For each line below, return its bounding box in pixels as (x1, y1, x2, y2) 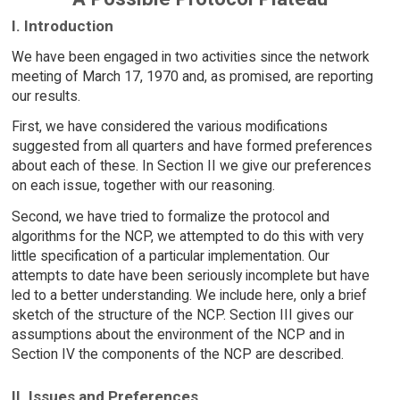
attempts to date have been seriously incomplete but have (11, 267, 370, 285)
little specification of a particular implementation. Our (11, 247, 329, 265)
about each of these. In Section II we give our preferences (11, 157, 371, 175)
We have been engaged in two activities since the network (11, 47, 370, 65)
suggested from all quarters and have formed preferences (11, 137, 372, 155)
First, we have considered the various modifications (11, 118, 328, 136)
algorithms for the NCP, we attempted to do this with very (11, 228, 363, 246)
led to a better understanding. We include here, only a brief (11, 287, 367, 304)
